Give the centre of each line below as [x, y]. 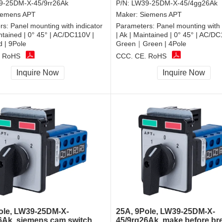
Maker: [128, 15]
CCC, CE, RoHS [141, 56]
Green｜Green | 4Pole [151, 44]
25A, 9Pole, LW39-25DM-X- [166, 212]
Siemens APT [161, 15]
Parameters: [136, 26]
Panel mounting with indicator [56, 26]
